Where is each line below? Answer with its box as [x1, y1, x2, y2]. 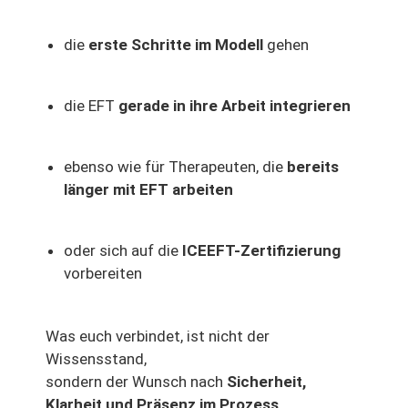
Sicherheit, [227, 372, 306, 392]
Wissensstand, [46, 350, 147, 369]
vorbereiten [64, 264, 142, 283]
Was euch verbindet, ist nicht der [46, 327, 270, 346]
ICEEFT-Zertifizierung [182, 241, 341, 260]
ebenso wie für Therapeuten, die [64, 158, 287, 177]
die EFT [64, 97, 118, 116]
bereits [287, 158, 339, 177]
